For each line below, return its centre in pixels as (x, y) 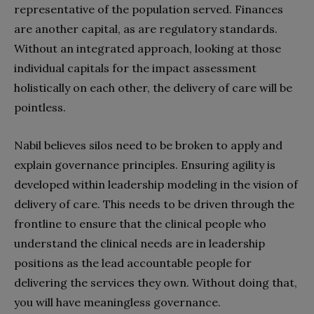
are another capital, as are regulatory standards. (146, 28)
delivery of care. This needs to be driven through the (154, 204)
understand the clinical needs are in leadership (139, 243)
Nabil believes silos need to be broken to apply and (148, 145)
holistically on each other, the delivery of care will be (153, 87)
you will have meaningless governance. (117, 302)
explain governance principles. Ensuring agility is (145, 164)
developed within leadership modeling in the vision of (156, 184)
